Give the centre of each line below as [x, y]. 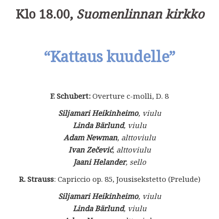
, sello [136, 162]
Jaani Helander [99, 162]
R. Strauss [36, 179]
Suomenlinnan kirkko [140, 14]
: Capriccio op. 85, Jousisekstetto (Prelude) [127, 179]
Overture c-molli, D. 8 [130, 96]
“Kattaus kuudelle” [109, 57]
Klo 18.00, [46, 14]
